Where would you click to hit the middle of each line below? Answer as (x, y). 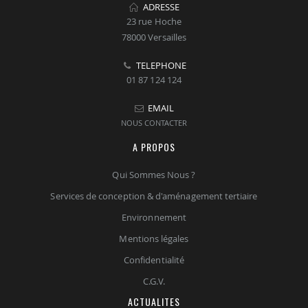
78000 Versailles (154, 37)
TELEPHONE (161, 65)
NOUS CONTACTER (154, 122)
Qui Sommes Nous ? (154, 174)
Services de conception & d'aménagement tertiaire (154, 196)
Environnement (154, 217)
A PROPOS (154, 146)
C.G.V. (154, 281)
